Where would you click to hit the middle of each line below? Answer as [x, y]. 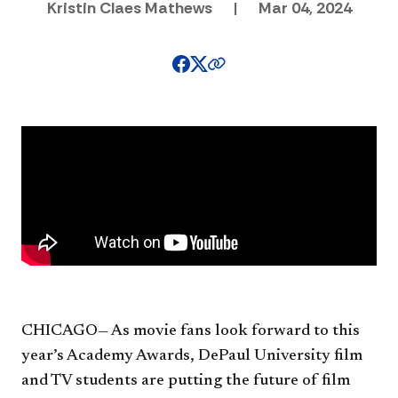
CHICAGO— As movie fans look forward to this [191, 331]
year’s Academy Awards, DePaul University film [192, 356]
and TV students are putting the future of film [186, 381]
